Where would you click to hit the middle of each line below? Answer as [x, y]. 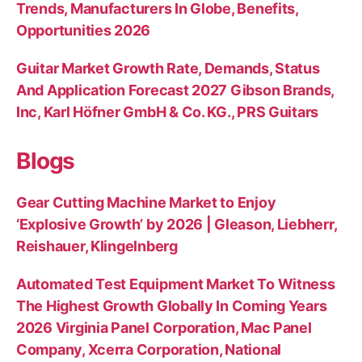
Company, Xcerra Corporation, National [149, 349]
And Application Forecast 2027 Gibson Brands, [175, 90]
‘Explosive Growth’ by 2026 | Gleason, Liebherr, [177, 224]
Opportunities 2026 [84, 30]
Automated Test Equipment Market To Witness [176, 284]
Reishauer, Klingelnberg [97, 246]
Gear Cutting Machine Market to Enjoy [146, 202]
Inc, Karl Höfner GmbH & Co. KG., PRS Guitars [168, 112]
